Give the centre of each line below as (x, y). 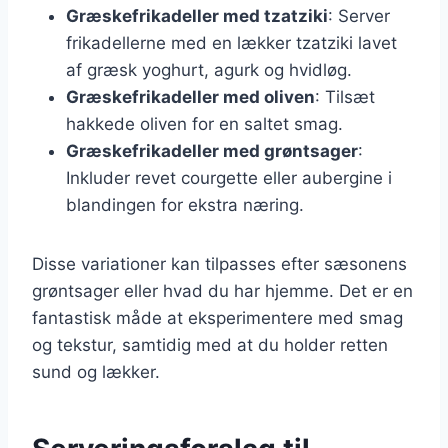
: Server (359, 15)
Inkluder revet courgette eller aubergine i (229, 177)
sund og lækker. (96, 371)
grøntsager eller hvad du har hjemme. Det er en (222, 290)
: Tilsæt (345, 96)
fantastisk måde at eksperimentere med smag (217, 317)
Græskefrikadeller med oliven (190, 96)
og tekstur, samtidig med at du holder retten (210, 344)
